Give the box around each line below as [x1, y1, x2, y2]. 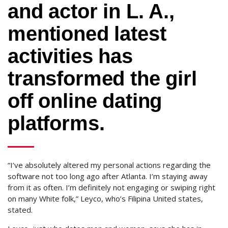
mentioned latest [8, 22, 166, 45]
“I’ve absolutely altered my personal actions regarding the [8, 160, 211, 170]
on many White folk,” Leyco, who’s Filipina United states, [8, 193, 203, 204]
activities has [8, 45, 133, 67]
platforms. [8, 112, 105, 134]
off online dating [8, 90, 162, 112]
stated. [8, 205, 33, 215]
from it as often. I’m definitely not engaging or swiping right [8, 182, 215, 192]
